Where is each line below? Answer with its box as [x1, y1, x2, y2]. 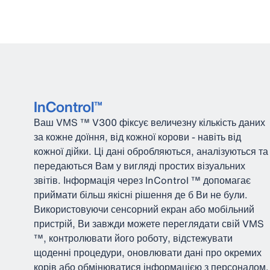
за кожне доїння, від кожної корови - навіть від [34, 130, 241, 144]
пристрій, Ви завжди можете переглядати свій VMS [34, 216, 264, 231]
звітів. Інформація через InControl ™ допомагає [34, 173, 251, 187]
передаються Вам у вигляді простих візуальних [34, 159, 245, 173]
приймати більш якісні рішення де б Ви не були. [34, 187, 248, 202]
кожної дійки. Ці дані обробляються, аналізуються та [34, 144, 268, 159]
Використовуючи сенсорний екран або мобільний [34, 202, 254, 216]
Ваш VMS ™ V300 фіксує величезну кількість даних [34, 115, 265, 130]
